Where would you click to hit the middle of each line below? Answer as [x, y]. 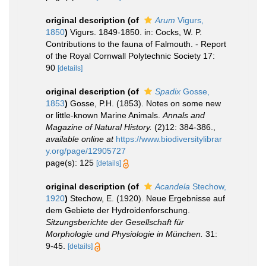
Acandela [172, 186]
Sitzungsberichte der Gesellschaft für [115, 222]
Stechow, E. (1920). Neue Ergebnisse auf [148, 198]
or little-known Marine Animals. [104, 115]
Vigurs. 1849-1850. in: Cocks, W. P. [136, 32]
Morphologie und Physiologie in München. [124, 234]
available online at [80, 139]
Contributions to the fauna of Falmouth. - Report [136, 44]
